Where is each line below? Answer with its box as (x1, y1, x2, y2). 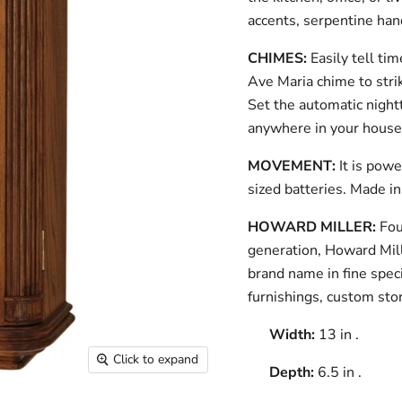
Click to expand (113, 350, 199, 368)
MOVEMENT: (247, 156, 336, 177)
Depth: (268, 363, 318, 383)
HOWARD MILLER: (247, 217, 380, 238)
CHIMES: (247, 48, 307, 69)
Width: (268, 325, 319, 345)
